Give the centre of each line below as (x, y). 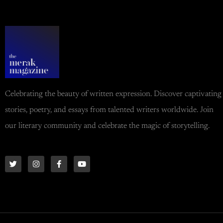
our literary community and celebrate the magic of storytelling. (107, 126)
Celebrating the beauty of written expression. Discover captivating (113, 94)
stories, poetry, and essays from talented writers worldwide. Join (109, 110)
